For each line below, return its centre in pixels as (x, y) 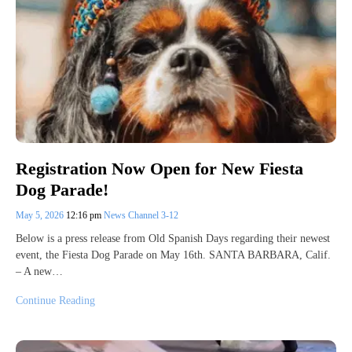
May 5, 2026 (41, 215)
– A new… (39, 271)
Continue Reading (55, 300)
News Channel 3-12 (141, 215)
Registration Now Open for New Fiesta (159, 169)
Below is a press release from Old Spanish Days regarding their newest (173, 238)
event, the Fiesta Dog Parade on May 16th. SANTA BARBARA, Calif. (173, 255)
